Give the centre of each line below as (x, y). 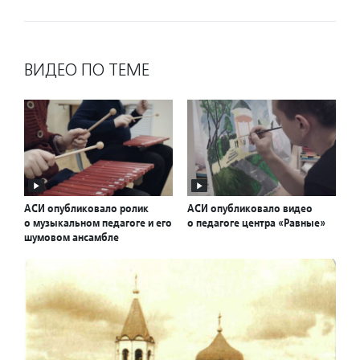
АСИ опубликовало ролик (86, 209)
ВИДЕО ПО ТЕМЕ (87, 70)
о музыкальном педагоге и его (98, 223)
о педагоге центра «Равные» (256, 223)
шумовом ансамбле (72, 237)
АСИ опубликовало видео (250, 209)
